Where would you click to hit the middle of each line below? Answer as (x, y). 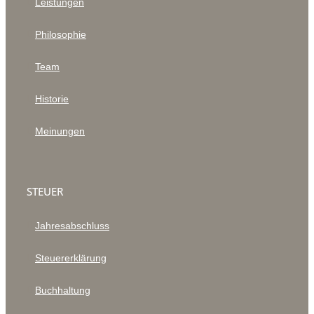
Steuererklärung (71, 258)
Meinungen (60, 131)
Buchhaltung (63, 290)
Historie (52, 99)
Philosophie (61, 34)
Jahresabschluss (72, 226)
